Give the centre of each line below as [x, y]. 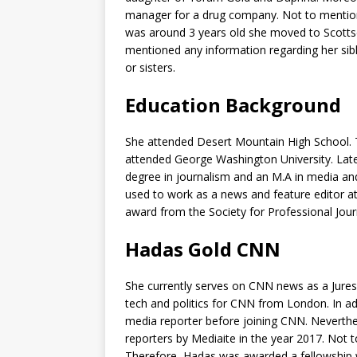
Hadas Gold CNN [203, 249]
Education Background [233, 105]
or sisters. [150, 68]
